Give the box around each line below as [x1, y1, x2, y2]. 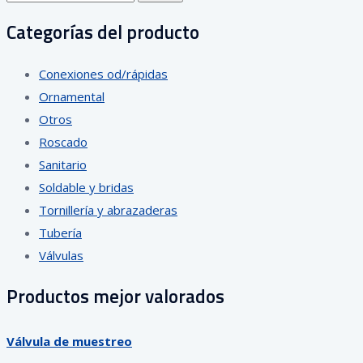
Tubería [39, 224, 82, 241]
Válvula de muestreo [6, 332, 132, 349]
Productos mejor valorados [6, 281, 224, 310]
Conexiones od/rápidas [39, 65, 168, 82]
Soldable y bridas [39, 178, 134, 195]
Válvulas [39, 246, 83, 263]
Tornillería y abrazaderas [39, 201, 177, 218]
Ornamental [39, 88, 105, 105]
